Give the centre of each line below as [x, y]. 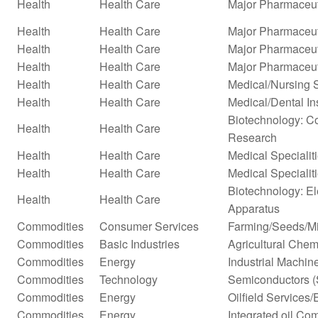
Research [252, 137]
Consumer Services [149, 226]
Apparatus [254, 208]
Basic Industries [139, 243]
